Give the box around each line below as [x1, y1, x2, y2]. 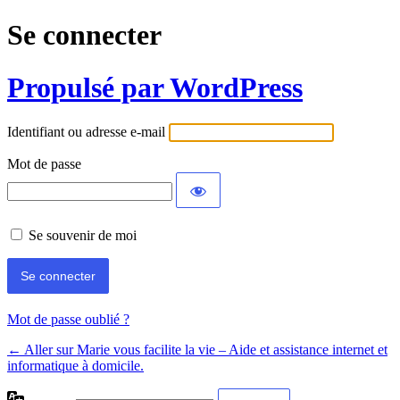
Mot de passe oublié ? [7, 312, 129, 328]
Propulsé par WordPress [7, 71, 303, 104]
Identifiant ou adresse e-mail [7, 124, 165, 140]
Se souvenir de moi [29, 228, 137, 244]
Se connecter [7, 19, 162, 52]
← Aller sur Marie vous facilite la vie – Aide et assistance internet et [7, 342, 387, 358]
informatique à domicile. [7, 358, 144, 374]
